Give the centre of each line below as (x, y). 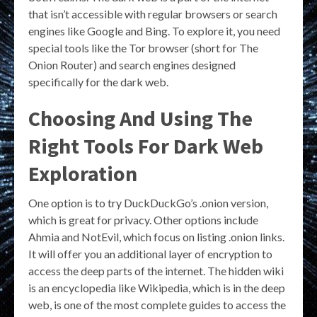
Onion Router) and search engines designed (132, 65)
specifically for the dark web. (98, 82)
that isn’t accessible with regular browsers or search (153, 14)
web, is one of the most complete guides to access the (157, 305)
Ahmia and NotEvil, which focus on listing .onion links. (156, 237)
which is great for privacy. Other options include (143, 220)
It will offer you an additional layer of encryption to (150, 254)
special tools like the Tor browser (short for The (143, 48)
